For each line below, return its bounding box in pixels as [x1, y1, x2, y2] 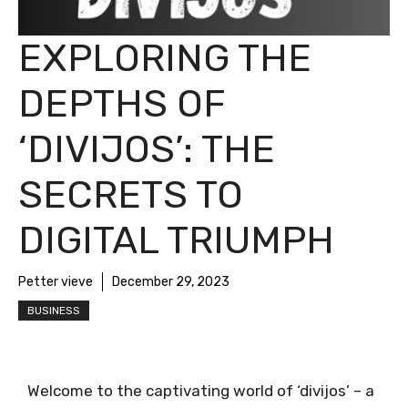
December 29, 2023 [112, 274, 229, 290]
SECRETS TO [18, 172, 243, 218]
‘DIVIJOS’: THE [18, 127, 275, 172]
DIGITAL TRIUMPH [18, 218, 334, 263]
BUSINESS [27, 304, 80, 317]
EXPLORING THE [18, 36, 311, 81]
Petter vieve [18, 274, 93, 290]
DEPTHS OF [18, 81, 225, 127]
